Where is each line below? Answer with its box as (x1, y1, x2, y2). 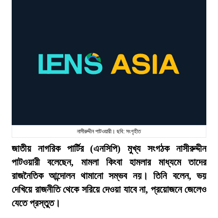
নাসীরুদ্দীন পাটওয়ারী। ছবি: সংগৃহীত (77, 128, 141, 135)
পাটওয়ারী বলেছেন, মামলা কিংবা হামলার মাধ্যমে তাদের (12, 157, 206, 167)
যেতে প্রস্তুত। (12, 198, 60, 208)
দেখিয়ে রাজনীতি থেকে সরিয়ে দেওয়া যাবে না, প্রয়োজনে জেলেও (12, 184, 206, 195)
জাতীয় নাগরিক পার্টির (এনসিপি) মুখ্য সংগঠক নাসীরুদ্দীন (12, 143, 206, 154)
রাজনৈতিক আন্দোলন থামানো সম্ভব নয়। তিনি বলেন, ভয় (12, 170, 206, 181)
